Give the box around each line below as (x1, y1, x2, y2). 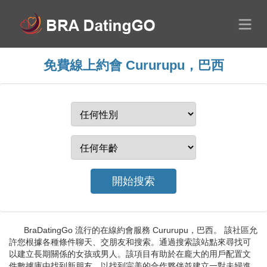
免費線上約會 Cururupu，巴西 (43, 58, 224, 73)
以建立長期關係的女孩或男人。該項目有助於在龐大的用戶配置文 (9, 249, 251, 259)
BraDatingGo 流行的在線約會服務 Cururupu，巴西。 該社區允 (24, 225, 257, 235)
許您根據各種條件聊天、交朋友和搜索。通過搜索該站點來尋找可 (9, 237, 251, 247)
